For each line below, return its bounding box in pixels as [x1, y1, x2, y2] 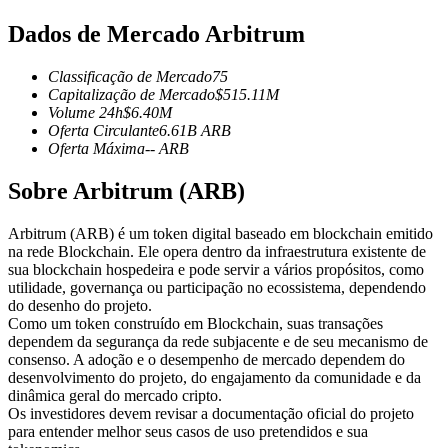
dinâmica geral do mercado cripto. [8, 386, 222, 404]
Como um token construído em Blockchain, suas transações [8, 314, 383, 332]
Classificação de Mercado [48, 67, 212, 85]
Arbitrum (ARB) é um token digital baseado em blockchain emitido [8, 224, 433, 242]
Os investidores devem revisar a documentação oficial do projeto [8, 404, 414, 422]
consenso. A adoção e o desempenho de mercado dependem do [8, 350, 405, 368]
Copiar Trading [48, 217, 144, 234]
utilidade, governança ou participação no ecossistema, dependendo [8, 278, 426, 296]
